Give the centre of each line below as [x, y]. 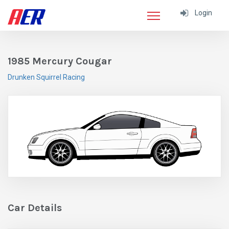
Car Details [35, 208]
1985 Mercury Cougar [60, 61]
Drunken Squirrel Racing [46, 77]
